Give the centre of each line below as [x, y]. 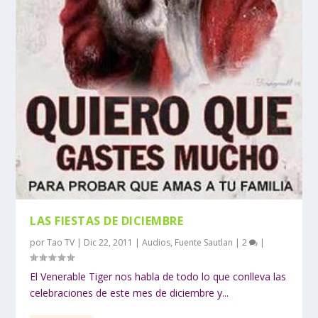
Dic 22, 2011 [109, 242]
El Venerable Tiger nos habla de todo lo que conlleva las [158, 276]
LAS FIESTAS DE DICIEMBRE [107, 220]
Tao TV [61, 242]
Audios [157, 242]
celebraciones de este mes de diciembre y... [130, 292]
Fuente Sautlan [204, 242]
